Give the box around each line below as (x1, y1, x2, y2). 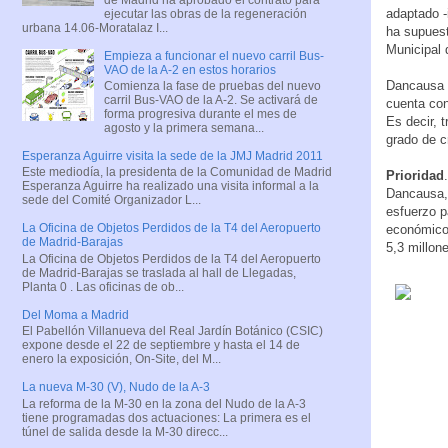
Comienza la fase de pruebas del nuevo (103, 78, 321, 93)
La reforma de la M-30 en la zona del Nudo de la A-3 (22, 396, 306, 411)
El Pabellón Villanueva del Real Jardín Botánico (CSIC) (22, 324, 323, 339)
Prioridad (386, 168, 444, 184)
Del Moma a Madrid (22, 307, 129, 322)
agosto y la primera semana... (103, 120, 264, 135)
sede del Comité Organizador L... (22, 193, 201, 208)
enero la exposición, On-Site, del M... (22, 352, 221, 367)
